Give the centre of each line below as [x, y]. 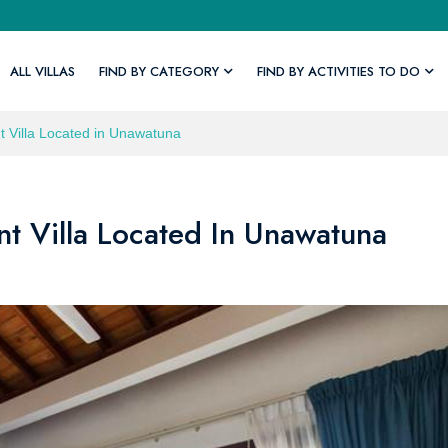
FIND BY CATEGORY [158, 71]
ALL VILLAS [42, 71]
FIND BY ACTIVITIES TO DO [338, 71]
